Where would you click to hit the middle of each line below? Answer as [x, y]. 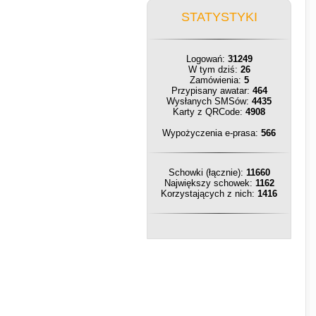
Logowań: [207, 59]
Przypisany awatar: [212, 91]
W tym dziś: [214, 69]
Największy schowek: [209, 183]
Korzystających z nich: [209, 194]
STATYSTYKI [219, 17]
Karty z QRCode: [209, 112]
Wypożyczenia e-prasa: [212, 133]
